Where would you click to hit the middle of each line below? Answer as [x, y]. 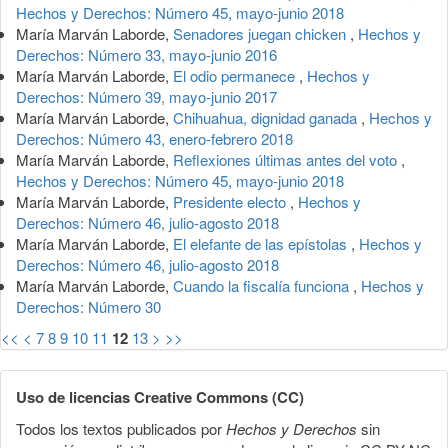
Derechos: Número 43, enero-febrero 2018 [154, 138]
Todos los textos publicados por [121, 428]
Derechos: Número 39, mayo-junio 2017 [146, 96]
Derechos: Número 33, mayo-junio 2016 [146, 54]
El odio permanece [236, 75]
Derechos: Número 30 [88, 306]
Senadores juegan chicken [261, 33]
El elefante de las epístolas [262, 243]
